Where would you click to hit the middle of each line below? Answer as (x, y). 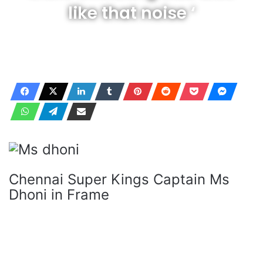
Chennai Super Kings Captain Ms (119, 179)
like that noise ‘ (131, 13)
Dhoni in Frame (59, 195)
